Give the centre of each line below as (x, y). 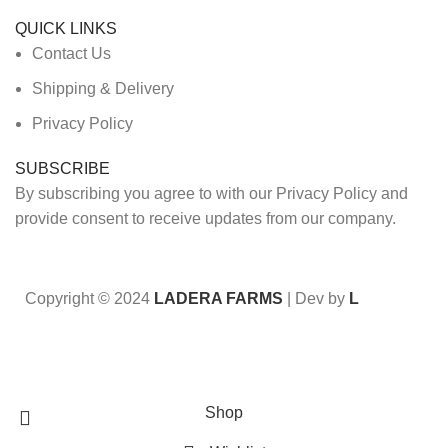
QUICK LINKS (66, 28)
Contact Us (71, 53)
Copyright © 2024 (89, 298)
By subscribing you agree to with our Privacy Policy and (211, 193)
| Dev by (316, 298)
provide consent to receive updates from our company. (205, 218)
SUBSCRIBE (62, 168)
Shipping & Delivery (103, 88)
